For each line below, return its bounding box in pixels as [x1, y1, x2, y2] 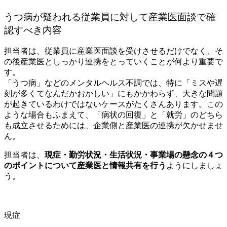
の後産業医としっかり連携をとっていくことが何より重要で [4, 57, 223, 66]
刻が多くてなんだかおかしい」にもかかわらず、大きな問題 [4, 89, 223, 98]
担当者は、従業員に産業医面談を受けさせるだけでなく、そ [4, 47, 223, 56]
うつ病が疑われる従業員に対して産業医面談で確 [4, 11, 216, 22]
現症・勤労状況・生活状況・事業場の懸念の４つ [45, 150, 223, 160]
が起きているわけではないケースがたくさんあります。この [4, 100, 223, 109]
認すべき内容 [4, 24, 62, 35]
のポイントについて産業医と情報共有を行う [4, 161, 166, 170]
